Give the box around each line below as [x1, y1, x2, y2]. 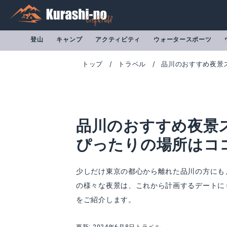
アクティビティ [95, 36, 141, 43]
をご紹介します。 [76, 196, 136, 204]
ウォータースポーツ [154, 36, 212, 43]
